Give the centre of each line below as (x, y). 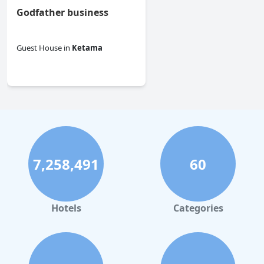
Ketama (87, 48)
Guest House (39, 48)
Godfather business (62, 13)
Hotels (66, 208)
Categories (198, 208)
